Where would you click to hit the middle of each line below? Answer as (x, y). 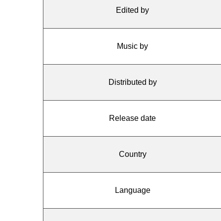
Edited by (132, 10)
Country (132, 154)
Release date (132, 118)
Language (132, 190)
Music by (132, 46)
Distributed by (132, 82)
